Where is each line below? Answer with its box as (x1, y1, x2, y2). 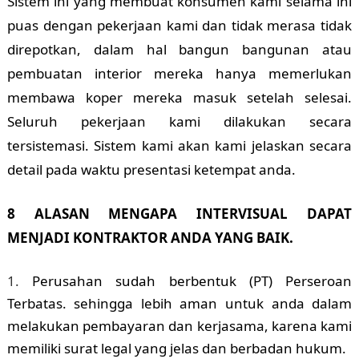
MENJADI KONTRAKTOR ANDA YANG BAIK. (6, 228, 293, 248)
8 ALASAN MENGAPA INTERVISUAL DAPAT (6, 204, 353, 224)
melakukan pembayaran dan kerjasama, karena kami (6, 317, 353, 336)
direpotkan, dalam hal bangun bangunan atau (6, 40, 353, 59)
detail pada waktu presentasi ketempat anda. (6, 160, 296, 179)
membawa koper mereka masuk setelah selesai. (6, 88, 353, 107)
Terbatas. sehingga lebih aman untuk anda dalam (6, 294, 353, 313)
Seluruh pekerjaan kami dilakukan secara (6, 112, 353, 131)
